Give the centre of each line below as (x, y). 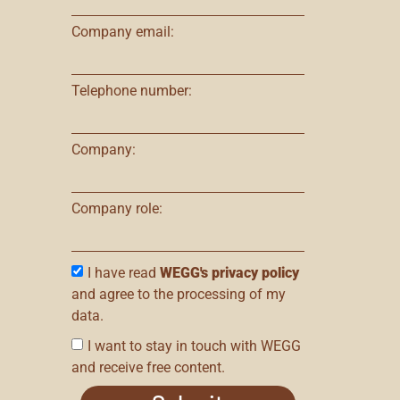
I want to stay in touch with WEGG (194, 346)
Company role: (117, 209)
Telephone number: (132, 91)
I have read (124, 272)
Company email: (123, 32)
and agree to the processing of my (179, 294)
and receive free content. (148, 367)
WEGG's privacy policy (229, 272)
